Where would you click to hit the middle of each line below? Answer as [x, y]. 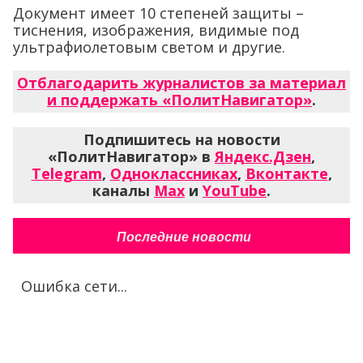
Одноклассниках [173, 173]
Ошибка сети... [74, 286]
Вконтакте [286, 173]
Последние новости [184, 237]
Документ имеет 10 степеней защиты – [158, 13]
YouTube [235, 190]
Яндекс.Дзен [263, 156]
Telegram [66, 173]
